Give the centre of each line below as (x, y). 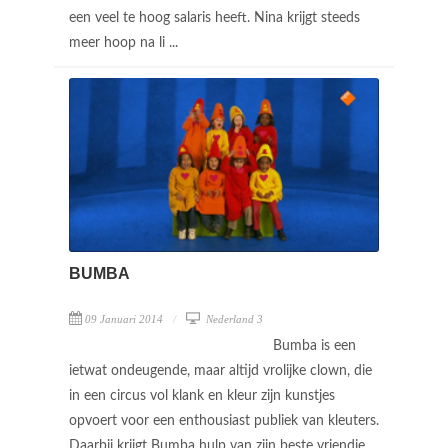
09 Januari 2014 (124, 319)
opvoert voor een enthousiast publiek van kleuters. (224, 421)
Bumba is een (314, 346)
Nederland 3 (233, 319)
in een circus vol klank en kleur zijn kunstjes (202, 396)
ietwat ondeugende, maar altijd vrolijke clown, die (220, 371)
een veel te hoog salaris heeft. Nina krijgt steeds (214, 17)
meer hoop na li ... (125, 42)
